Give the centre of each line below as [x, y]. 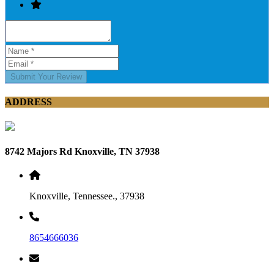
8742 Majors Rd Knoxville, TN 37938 [82, 151]
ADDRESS [28, 102]
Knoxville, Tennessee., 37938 [87, 196]
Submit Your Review [46, 77]
